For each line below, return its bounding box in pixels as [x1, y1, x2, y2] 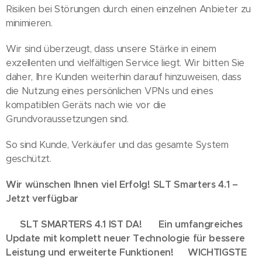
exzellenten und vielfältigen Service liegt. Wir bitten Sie [6, 57, 244, 69]
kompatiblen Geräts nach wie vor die [6, 99, 166, 111]
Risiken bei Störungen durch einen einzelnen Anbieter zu [6, 3, 251, 15]
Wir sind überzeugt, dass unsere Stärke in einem [6, 43, 216, 55]
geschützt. [6, 153, 51, 165]
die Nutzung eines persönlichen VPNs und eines [6, 85, 213, 97]
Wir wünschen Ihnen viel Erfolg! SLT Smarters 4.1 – [6, 178, 238, 191]
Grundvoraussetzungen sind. [6, 113, 129, 125]
